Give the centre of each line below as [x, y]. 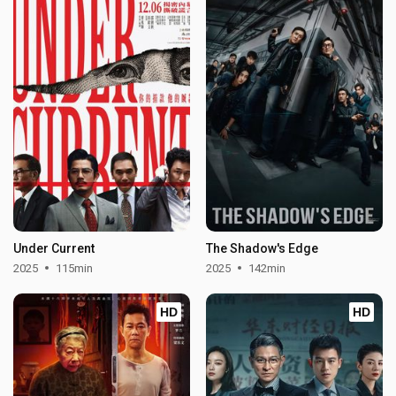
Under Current [54, 248]
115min [75, 268]
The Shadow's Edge [262, 248]
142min [267, 268]
